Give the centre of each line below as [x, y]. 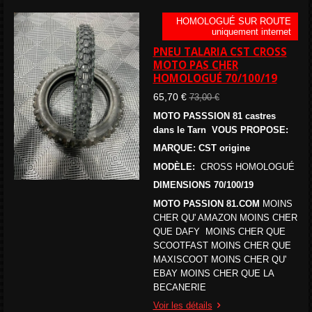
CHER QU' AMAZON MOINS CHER [225, 217]
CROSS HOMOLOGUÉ [246, 166]
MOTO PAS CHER [195, 64]
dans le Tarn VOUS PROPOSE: [220, 130]
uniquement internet [252, 32]
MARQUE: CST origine [201, 148]
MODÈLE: [174, 166]
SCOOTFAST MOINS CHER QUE [222, 245]
